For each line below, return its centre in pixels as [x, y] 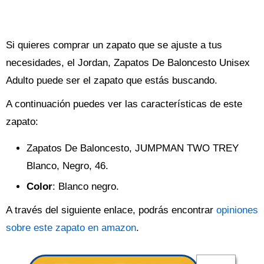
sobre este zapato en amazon [71, 228]
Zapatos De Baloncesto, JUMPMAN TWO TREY [133, 148]
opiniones [237, 210]
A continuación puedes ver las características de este [124, 104]
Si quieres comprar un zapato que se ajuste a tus [114, 45]
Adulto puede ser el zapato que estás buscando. [112, 80]
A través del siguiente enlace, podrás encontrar [111, 210]
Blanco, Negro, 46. [67, 166]
